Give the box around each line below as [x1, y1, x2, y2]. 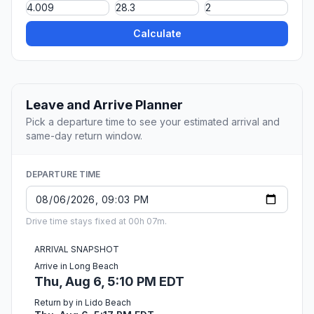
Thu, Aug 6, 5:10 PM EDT [34, 274, 184, 289]
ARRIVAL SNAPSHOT [34, 244, 119, 255]
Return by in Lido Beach [34, 297, 131, 308]
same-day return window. [26, 130, 142, 142]
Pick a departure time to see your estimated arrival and [26, 116, 280, 128]
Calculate [132, 27, 182, 40]
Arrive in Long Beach [34, 261, 118, 272]
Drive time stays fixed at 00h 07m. [26, 216, 167, 227]
